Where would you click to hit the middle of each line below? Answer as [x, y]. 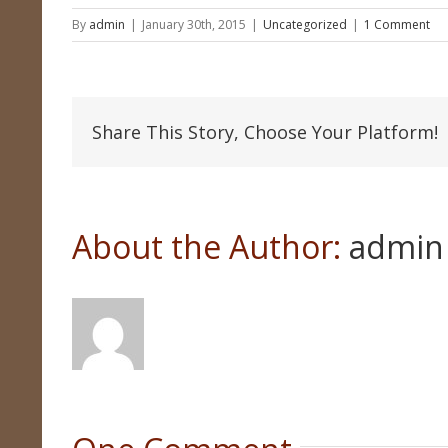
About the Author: [210, 246]
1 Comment [397, 24]
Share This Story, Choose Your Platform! [265, 132]
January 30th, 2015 [194, 24]
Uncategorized [305, 24]
